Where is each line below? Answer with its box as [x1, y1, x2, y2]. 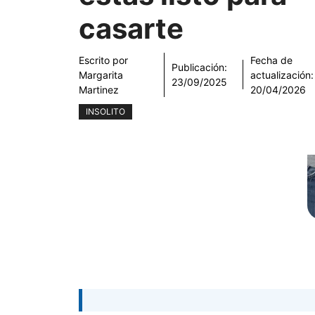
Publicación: [172, 61, 228, 74]
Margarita [79, 68, 123, 81]
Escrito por [79, 53, 128, 66]
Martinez [79, 83, 119, 96]
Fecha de [250, 53, 293, 66]
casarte [79, 11, 184, 46]
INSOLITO [86, 105, 125, 117]
